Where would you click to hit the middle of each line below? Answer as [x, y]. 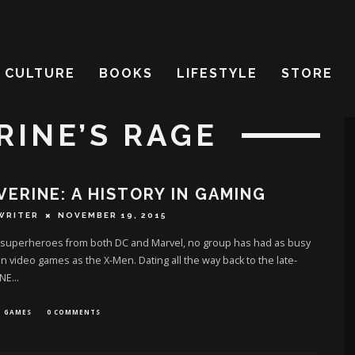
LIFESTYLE [217, 73]
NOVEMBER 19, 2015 [112, 216]
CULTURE [40, 73]
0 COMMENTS [73, 312]
